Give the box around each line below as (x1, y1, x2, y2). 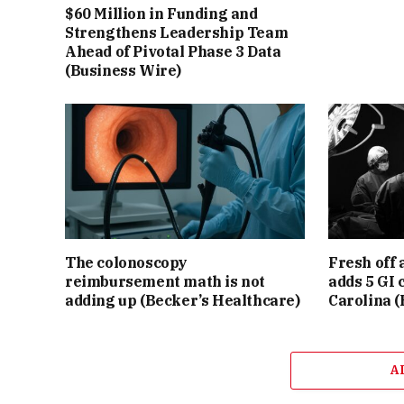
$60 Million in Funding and (65, 4, 258, 23)
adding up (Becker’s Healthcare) (65, 290, 300, 309)
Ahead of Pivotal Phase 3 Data (65, 41, 281, 60)
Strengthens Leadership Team (65, 23, 289, 41)
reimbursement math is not (65, 271, 266, 290)
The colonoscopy (65, 252, 188, 271)
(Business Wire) (65, 60, 181, 79)
